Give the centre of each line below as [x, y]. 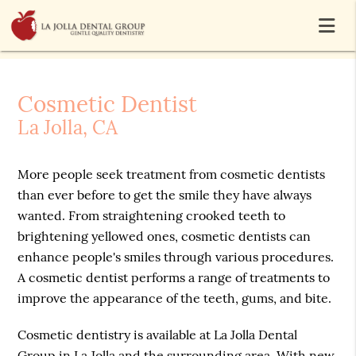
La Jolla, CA [68, 128]
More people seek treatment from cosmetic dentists [172, 174]
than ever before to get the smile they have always [165, 195]
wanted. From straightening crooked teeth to [152, 216]
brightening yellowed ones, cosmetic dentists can [164, 236]
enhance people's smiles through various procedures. [176, 257]
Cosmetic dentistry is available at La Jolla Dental [158, 335]
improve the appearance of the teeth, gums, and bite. [175, 298]
